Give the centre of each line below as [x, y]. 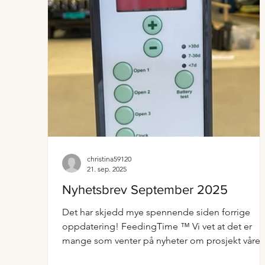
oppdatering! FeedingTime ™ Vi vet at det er [157, 226]
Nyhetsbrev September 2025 [145, 190]
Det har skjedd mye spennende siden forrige [156, 212]
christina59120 [109, 159]
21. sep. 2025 [107, 169]
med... [75, 255]
